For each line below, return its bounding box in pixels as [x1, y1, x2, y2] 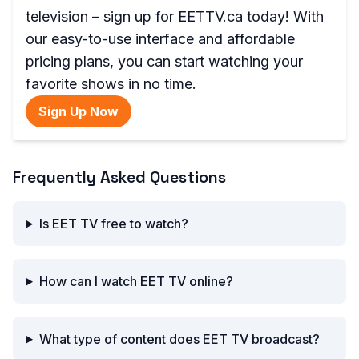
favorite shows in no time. [26, 75, 196, 92]
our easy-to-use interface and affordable [26, 30, 295, 47]
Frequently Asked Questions [13, 167, 226, 188]
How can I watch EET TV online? [38, 273, 233, 289]
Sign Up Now [38, 103, 119, 119]
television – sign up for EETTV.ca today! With [26, 8, 324, 25]
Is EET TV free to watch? [38, 216, 188, 232]
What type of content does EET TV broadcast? [38, 331, 320, 347]
